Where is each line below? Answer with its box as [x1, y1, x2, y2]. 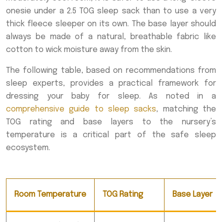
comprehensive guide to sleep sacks [6, 105, 157, 113]
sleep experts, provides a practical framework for [6, 79, 216, 88]
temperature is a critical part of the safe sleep [6, 130, 216, 139]
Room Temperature [14, 190, 86, 199]
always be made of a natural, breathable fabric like [6, 32, 216, 41]
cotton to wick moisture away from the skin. [6, 45, 172, 54]
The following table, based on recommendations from [6, 66, 216, 75]
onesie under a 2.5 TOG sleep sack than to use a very [6, 6, 216, 15]
